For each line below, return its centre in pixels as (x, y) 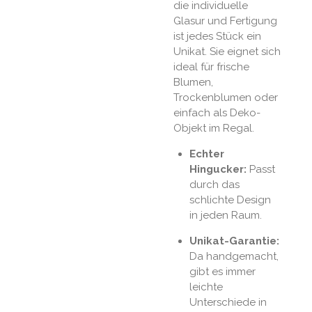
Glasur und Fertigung (225, 21)
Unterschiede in (228, 302)
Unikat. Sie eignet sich (227, 51)
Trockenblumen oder (226, 97)
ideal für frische (211, 67)
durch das (214, 184)
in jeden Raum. (225, 215)
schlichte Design (230, 200)
